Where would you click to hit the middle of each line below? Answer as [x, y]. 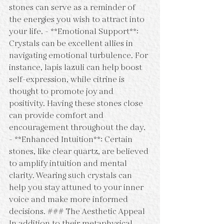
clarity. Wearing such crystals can [71, 176]
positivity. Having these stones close [77, 104]
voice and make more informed [69, 200]
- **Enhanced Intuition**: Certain [72, 140]
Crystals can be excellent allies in [72, 44]
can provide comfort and [57, 116]
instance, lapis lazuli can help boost [76, 68]
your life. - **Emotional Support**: [75, 32]
